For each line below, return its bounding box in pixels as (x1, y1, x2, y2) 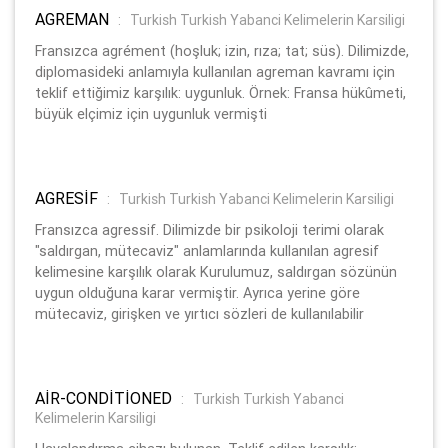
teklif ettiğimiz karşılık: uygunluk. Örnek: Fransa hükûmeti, (35, 83, 406, 102)
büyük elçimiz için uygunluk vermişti (35, 104, 267, 123)
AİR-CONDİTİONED (35, 387, 176, 408)
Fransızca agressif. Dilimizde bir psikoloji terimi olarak (35, 220, 384, 239)
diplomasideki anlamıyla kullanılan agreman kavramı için (35, 62, 395, 81)
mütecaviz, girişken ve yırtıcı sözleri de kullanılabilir (35, 304, 364, 323)
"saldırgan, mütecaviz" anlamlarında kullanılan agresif (35, 241, 379, 260)
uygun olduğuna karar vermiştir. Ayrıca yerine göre (35, 283, 360, 302)
